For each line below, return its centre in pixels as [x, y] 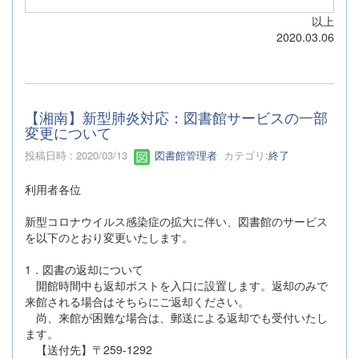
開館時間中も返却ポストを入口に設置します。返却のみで [176, 285]
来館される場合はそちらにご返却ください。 [137, 301]
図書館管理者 [184, 155]
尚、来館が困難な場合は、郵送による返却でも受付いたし [176, 317]
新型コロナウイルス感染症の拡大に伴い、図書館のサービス [176, 221]
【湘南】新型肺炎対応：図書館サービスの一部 [176, 117]
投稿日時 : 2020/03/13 [79, 155]
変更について [68, 133]
